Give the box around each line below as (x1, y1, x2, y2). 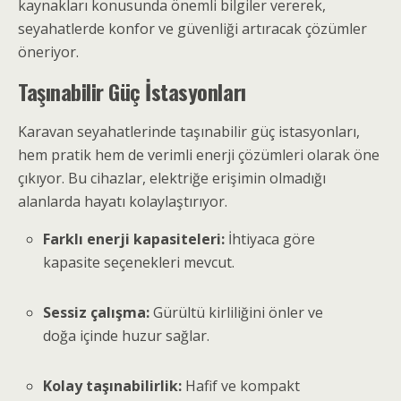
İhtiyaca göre (225, 229, 316, 249)
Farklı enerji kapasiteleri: (43, 229, 226, 249)
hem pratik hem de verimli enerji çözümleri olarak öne (18, 145, 380, 165)
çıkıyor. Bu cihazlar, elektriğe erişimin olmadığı (18, 168, 326, 188)
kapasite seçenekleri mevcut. (43, 252, 235, 272)
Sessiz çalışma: (43, 303, 150, 323)
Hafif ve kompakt (182, 376, 301, 397)
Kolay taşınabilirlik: (43, 376, 183, 397)
